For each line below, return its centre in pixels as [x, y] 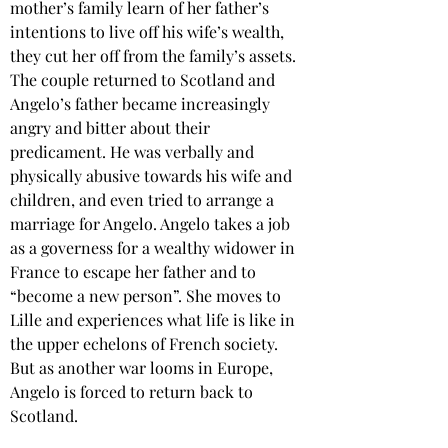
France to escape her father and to [135, 271]
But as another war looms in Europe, [143, 367]
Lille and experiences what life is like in [154, 319]
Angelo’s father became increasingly [142, 103]
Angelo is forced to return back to [133, 391]
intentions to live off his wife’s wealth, [149, 31]
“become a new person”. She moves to [147, 295]
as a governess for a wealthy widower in [154, 247]
